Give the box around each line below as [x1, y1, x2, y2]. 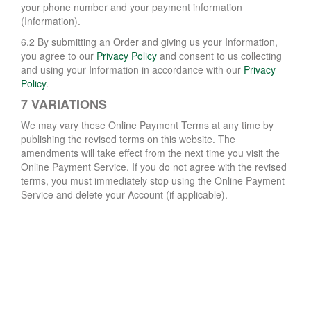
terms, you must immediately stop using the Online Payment [21, 173, 285, 187]
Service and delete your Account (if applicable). [21, 187, 228, 201]
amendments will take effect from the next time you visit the [21, 145, 280, 160]
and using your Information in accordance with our [21, 62, 244, 76]
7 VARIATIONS [21, 94, 107, 113]
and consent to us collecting [157, 48, 282, 62]
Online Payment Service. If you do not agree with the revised [21, 159, 287, 174]
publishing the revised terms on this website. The [21, 131, 235, 146]
